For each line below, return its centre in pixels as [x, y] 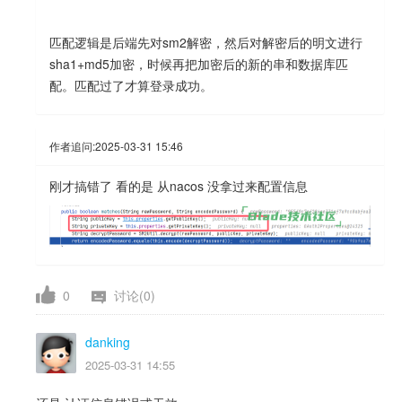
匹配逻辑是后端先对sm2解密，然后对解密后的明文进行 [206, 43]
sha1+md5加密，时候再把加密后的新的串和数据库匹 [199, 64]
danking [108, 342]
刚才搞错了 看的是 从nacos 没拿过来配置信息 [179, 186]
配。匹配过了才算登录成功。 [131, 86]
